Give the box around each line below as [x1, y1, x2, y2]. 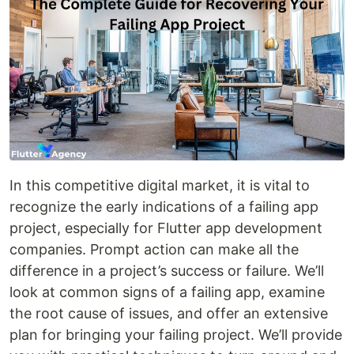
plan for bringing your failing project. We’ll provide [9, 326, 342, 344]
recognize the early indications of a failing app [9, 198, 318, 216]
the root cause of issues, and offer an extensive [9, 305, 328, 322]
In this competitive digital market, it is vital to [9, 177, 310, 194]
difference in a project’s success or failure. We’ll [9, 262, 324, 280]
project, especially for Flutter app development [9, 220, 322, 237]
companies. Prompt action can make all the [9, 241, 299, 258]
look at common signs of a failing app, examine [9, 284, 325, 301]
